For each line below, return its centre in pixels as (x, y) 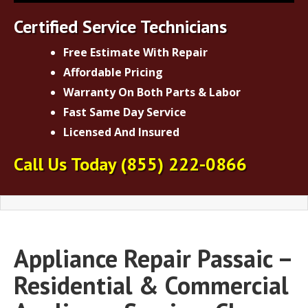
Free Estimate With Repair (135, 52)
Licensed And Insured (121, 132)
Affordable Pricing (113, 72)
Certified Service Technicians (120, 26)
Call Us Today (67, 164)
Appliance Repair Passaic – (153, 258)
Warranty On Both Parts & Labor (152, 92)
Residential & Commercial (151, 285)
